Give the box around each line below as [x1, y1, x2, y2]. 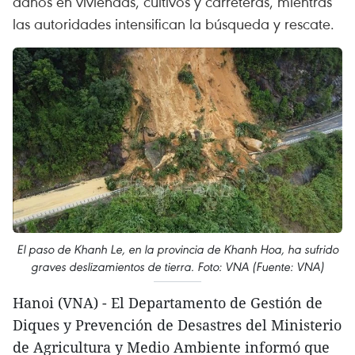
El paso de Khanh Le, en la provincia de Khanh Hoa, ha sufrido [17, 241, 338, 257]
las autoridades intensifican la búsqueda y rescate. [13, 13, 334, 33]
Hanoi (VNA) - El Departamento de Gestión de [13, 292, 323, 312]
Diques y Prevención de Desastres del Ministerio [13, 315, 342, 334]
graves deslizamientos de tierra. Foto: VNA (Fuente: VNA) [31, 258, 324, 274]
